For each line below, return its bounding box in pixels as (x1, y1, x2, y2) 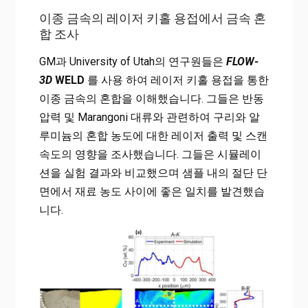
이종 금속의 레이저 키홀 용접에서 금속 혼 (38, 11, 266, 26)
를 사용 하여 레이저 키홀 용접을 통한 (84, 74, 269, 87)
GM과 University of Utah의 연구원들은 (38, 55, 226, 69)
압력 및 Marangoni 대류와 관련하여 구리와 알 (38, 111, 260, 124)
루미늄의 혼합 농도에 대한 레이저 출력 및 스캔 (38, 129, 267, 143)
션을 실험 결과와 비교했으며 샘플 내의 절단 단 (38, 166, 267, 180)
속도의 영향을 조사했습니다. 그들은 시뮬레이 (38, 148, 261, 162)
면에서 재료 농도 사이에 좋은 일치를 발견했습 (38, 185, 265, 199)
